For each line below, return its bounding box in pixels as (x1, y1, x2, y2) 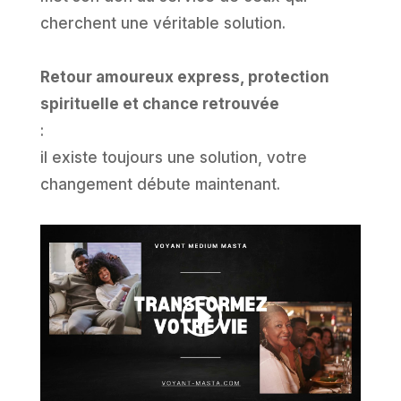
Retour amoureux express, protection (39, 67, 329, 86)
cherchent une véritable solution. (39, 13, 286, 32)
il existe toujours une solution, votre (39, 148, 307, 166)
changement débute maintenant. (39, 175, 280, 193)
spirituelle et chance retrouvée (39, 94, 279, 113)
